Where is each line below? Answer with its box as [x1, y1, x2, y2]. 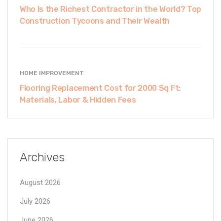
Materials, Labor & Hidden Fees [20, 95, 136, 105]
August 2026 [20, 178, 61, 187]
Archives [20, 150, 65, 164]
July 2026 [20, 196, 50, 206]
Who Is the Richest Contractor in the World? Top [20, 4, 201, 14]
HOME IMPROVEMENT [20, 69, 84, 76]
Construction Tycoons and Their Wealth [20, 16, 170, 26]
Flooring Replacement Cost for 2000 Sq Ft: [20, 83, 181, 93]
